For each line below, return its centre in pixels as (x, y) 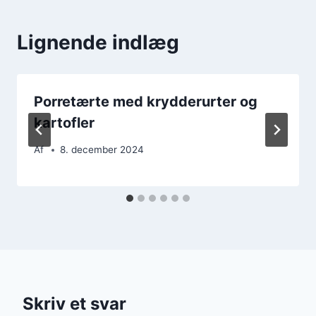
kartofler (64, 122)
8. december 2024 (102, 150)
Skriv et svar (74, 304)
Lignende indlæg (98, 42)
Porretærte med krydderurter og (146, 101)
